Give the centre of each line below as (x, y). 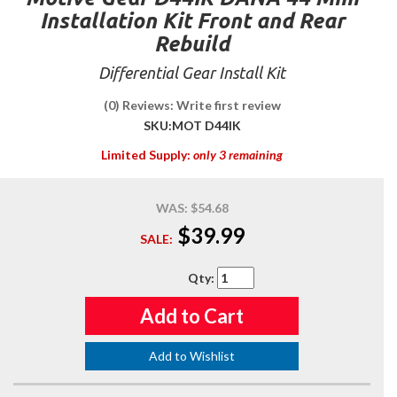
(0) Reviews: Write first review (192, 105)
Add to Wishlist (191, 356)
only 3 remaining (238, 155)
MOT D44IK (206, 125)
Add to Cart (191, 316)
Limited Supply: (147, 155)
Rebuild (192, 44)
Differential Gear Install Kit (192, 73)
